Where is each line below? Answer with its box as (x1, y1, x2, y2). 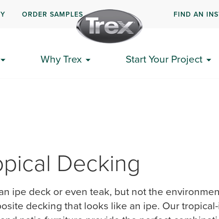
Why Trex (40, 51, 82, 66)
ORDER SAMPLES (22, 9, 84, 19)
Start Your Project (125, 51, 202, 66)
